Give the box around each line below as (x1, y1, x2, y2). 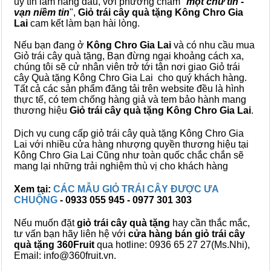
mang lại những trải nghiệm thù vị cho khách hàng (14, 161, 228, 171)
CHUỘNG (14, 195, 60, 205)
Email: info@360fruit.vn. (14, 250, 116, 261)
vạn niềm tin (14, 7, 70, 18)
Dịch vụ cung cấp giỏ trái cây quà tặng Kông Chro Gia (14, 128, 244, 139)
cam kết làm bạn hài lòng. (28, 18, 140, 28)
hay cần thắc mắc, (170, 218, 250, 228)
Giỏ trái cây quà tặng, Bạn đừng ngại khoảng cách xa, (14, 51, 244, 61)
